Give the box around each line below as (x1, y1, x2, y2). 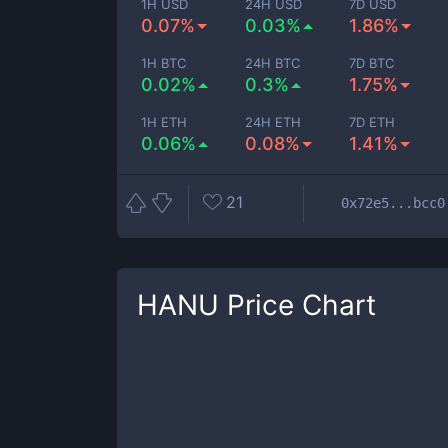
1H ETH (141, 114, 187, 130)
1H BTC (141, 55, 186, 71)
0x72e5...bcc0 (341, 194, 445, 211)
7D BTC (349, 55, 395, 71)
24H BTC (245, 55, 301, 71)
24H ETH (245, 114, 302, 130)
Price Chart (219, 288, 376, 322)
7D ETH (349, 114, 396, 130)
